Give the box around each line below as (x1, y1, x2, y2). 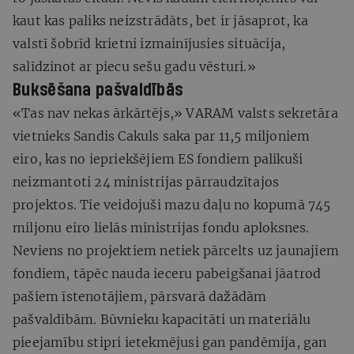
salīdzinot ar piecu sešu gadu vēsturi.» (13, 58, 256, 74)
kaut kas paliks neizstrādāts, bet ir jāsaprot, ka (13, 12, 308, 28)
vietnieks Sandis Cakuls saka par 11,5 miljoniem (13, 127, 311, 144)
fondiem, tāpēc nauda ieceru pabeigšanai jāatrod (13, 265, 322, 281)
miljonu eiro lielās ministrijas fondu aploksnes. (13, 219, 310, 235)
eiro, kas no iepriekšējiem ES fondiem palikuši (13, 150, 303, 167)
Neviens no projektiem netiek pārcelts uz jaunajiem (13, 242, 340, 258)
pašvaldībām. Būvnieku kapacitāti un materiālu (13, 311, 311, 327)
